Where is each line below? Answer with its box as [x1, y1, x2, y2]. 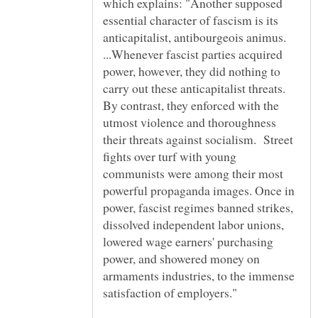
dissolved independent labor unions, [103, 216, 284, 234]
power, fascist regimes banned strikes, [103, 199, 293, 216]
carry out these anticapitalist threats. [103, 79, 285, 97]
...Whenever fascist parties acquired [103, 45, 283, 63]
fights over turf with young [103, 148, 236, 165]
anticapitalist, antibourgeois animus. [103, 28, 290, 46]
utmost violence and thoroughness [103, 114, 276, 131]
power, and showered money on [103, 250, 260, 268]
